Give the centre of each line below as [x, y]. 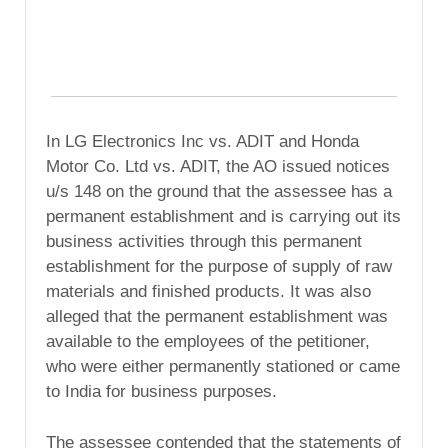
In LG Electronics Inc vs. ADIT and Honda [202, 141]
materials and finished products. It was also [208, 291]
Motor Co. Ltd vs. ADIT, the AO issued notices [218, 166]
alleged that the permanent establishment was [217, 316]
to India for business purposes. [161, 391]
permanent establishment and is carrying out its [223, 216]
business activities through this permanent [204, 241]
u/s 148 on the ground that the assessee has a [219, 191]
